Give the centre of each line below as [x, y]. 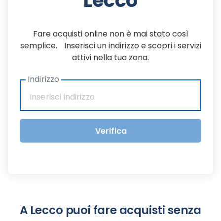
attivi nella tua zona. [110, 57]
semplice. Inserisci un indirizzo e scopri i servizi [110, 46]
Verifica [111, 131]
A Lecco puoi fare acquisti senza [110, 210]
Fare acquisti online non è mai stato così [110, 34]
